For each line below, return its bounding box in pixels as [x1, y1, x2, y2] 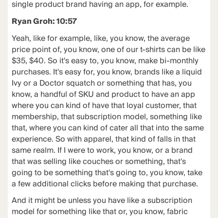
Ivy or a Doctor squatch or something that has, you [11, 76, 192, 90]
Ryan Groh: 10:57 [11, 15, 77, 28]
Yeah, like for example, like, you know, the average [11, 32, 190, 45]
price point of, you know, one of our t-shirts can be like [11, 43, 205, 56]
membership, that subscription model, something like [11, 110, 202, 124]
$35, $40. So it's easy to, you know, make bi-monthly [11, 54, 199, 68]
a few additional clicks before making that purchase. [11, 177, 198, 191]
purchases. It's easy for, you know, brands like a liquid [11, 65, 202, 79]
